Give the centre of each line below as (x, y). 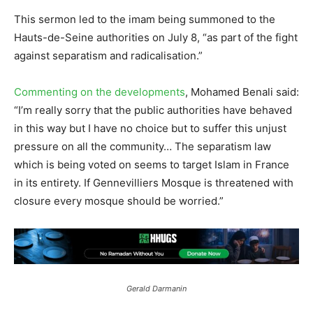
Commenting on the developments (100, 92)
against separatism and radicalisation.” (108, 56)
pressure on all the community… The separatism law (143, 146)
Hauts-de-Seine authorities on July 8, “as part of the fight (156, 37)
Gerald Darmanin (156, 288)
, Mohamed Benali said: (242, 92)
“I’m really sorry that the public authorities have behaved (153, 110)
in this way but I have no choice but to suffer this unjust (150, 128)
